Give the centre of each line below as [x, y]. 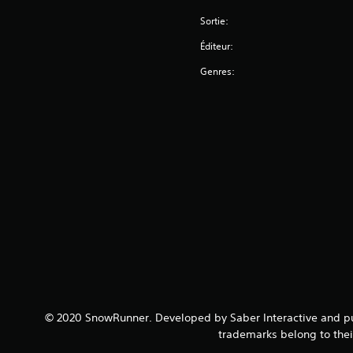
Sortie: [215, 21]
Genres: [218, 71]
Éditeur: [217, 46]
